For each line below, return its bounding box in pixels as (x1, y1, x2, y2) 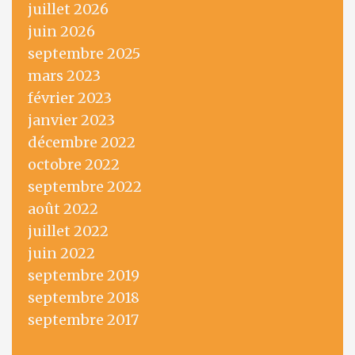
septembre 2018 (28, 288, 139, 307)
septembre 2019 (28, 266, 139, 285)
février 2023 (28, 89, 112, 108)
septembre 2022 (28, 177, 142, 197)
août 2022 (28, 200, 98, 219)
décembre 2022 (28, 133, 136, 152)
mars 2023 (28, 67, 101, 86)
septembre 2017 (28, 311, 139, 330)
